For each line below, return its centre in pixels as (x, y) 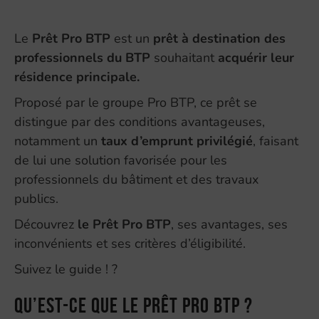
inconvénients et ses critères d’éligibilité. (130, 244)
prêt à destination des (219, 38)
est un (132, 38)
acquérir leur (256, 58)
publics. (36, 199)
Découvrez (46, 224)
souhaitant (184, 58)
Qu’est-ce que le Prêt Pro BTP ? (134, 305)
